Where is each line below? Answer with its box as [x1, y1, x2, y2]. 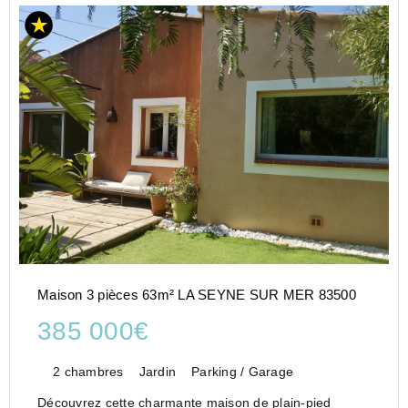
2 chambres [53, 364, 124, 380]
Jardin [138, 364, 176, 380]
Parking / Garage [191, 364, 293, 380]
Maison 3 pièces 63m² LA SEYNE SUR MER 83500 [37, 287, 356, 303]
